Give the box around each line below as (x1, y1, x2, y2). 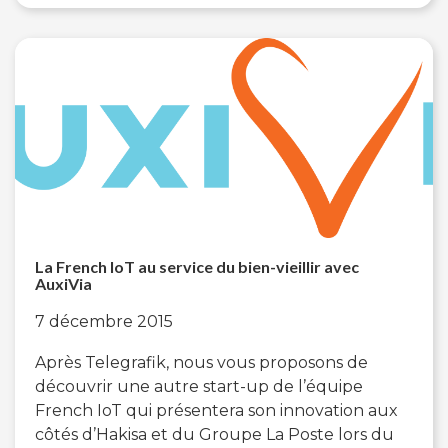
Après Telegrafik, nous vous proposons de (35, 352, 368, 372)
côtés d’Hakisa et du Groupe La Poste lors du (35, 424, 394, 444)
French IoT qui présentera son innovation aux (35, 400, 398, 420)
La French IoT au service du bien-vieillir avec (35, 256, 359, 276)
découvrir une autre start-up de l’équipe (35, 376, 363, 396)
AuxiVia (35, 273, 92, 293)
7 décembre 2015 (35, 311, 173, 331)
